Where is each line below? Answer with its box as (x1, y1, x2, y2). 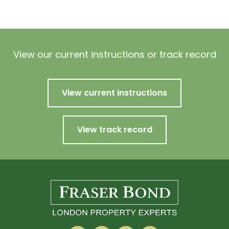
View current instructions (62, 87, 167, 99)
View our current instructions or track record (13, 48, 216, 61)
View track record (77, 124, 152, 136)
